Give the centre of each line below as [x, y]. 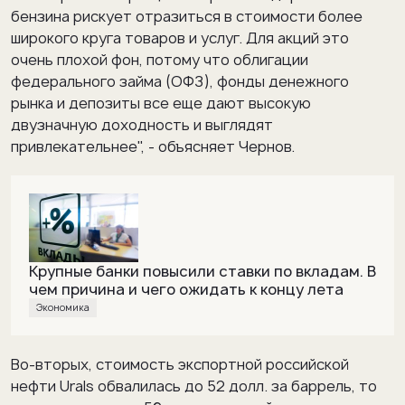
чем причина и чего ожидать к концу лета [186, 290]
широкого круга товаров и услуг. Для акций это [180, 38]
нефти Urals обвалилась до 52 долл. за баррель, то [194, 386]
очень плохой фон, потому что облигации [160, 60]
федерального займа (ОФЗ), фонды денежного [180, 82]
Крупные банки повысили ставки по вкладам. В [202, 272]
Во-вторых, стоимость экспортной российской [180, 365]
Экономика [66, 308]
